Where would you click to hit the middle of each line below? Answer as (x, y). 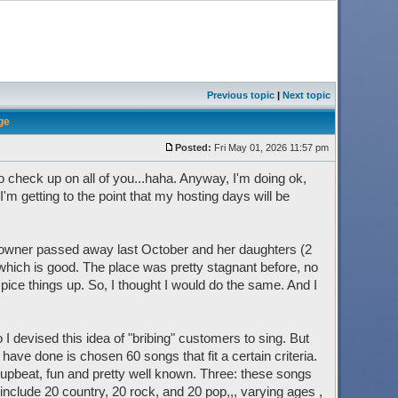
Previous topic (240, 95)
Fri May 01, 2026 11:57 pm (271, 147)
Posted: (193, 147)
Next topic (306, 95)
